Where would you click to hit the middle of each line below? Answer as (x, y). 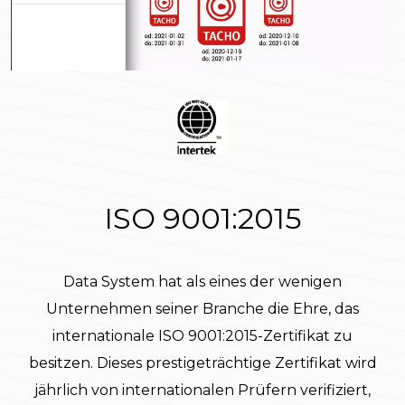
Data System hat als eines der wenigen (202, 281)
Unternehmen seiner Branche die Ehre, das (202, 308)
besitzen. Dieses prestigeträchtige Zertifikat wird (202, 363)
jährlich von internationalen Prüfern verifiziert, (202, 390)
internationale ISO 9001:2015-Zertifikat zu (202, 335)
